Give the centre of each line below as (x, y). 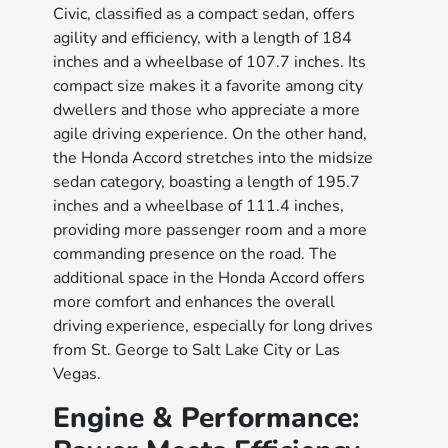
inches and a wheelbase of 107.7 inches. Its (210, 62)
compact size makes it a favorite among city (208, 86)
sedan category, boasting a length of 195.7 (207, 182)
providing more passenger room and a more (210, 230)
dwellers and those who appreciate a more (207, 110)
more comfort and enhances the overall (194, 302)
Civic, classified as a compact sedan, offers (204, 14)
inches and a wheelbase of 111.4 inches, (199, 206)
